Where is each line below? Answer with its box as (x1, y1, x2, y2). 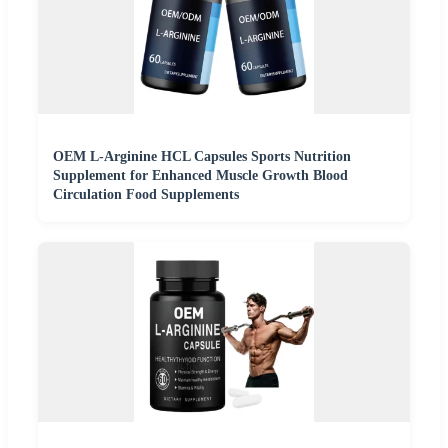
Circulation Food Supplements (53, 187, 239, 203)
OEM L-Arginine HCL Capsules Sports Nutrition (53, 149, 351, 165)
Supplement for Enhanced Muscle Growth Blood (53, 168, 348, 184)
